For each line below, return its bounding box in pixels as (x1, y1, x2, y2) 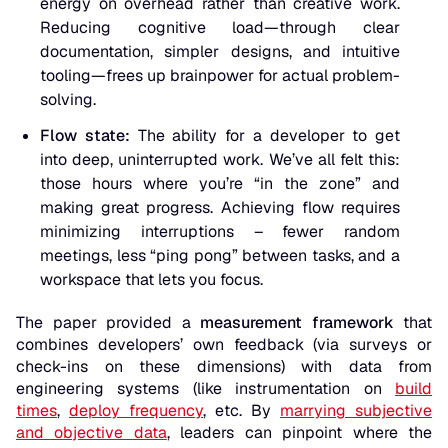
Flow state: (40, 125, 130, 147)
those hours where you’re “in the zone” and (40, 173, 400, 195)
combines (16, 334, 98, 356)
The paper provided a (16, 312, 200, 334)
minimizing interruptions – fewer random (40, 221, 400, 243)
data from (348, 356, 432, 378)
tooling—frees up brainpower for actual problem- (40, 65, 400, 87)
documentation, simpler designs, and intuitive (40, 41, 400, 63)
